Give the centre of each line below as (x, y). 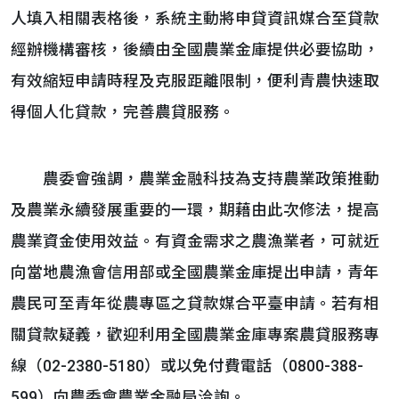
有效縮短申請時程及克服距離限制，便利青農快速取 (195, 81)
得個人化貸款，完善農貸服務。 (123, 112)
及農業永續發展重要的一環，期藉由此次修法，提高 (195, 210)
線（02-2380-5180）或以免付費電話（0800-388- (187, 366)
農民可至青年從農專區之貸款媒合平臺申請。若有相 (195, 304)
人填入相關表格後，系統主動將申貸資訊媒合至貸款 (195, 19)
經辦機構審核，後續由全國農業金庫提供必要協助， (195, 50)
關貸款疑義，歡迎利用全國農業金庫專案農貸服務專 (195, 335)
